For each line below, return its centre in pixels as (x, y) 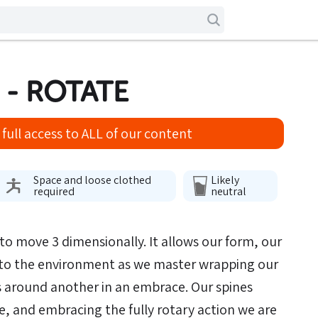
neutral (228, 191)
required (54, 191)
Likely (225, 180)
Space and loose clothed (93, 180)
